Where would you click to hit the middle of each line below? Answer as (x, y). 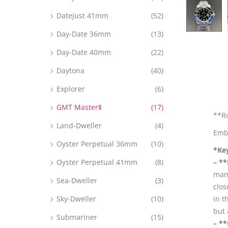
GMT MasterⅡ (79, 107)
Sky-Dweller (76, 199)
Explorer (71, 89)
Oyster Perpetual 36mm (97, 144)
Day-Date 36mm (84, 34)
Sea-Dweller (77, 180)
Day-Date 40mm (84, 52)
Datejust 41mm (82, 16)
